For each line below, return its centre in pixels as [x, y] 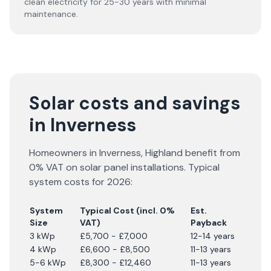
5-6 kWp [48, 263]
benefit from [211, 153]
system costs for [68, 182]
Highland [164, 153]
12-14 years [213, 236]
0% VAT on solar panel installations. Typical [124, 167]
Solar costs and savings [135, 103]
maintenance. [51, 14]
